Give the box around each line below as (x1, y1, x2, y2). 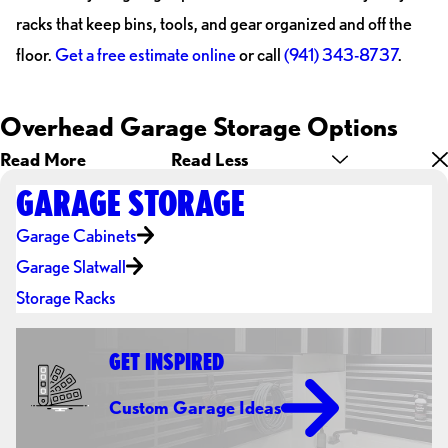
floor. (15, 44, 55, 65)
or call (235, 44, 284, 65)
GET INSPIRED (109, 346, 225, 375)
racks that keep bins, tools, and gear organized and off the (15, 13, 412, 34)
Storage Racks (15, 286, 116, 308)
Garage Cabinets (15, 224, 137, 246)
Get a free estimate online (54, 44, 236, 65)
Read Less (170, 149, 248, 171)
